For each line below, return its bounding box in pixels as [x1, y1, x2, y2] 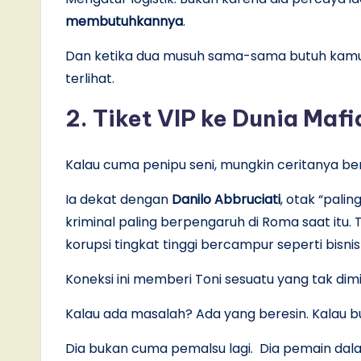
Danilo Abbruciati [172, 189, 280, 209]
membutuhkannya [65, 11, 183, 31]
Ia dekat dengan [65, 189, 172, 209]
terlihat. [65, 68, 114, 88]
